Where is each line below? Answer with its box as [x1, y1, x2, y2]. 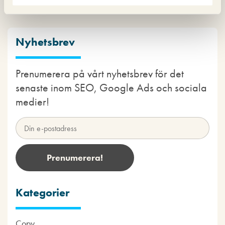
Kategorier [16, 185, 69, 200]
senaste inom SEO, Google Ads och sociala [16, 80, 207, 95]
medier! [16, 94, 49, 109]
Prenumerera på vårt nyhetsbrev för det [16, 66, 184, 81]
